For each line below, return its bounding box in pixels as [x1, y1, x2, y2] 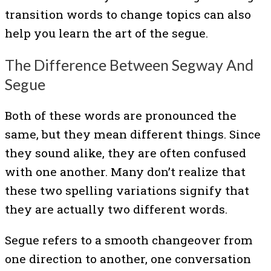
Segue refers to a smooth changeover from [5, 232, 253, 247]
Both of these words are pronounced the [5, 108, 237, 123]
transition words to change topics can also [5, 6, 251, 22]
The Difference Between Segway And [5, 55, 253, 74]
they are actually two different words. [5, 201, 227, 217]
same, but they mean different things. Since [5, 126, 261, 142]
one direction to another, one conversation [5, 250, 251, 266]
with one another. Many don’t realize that [5, 164, 246, 180]
